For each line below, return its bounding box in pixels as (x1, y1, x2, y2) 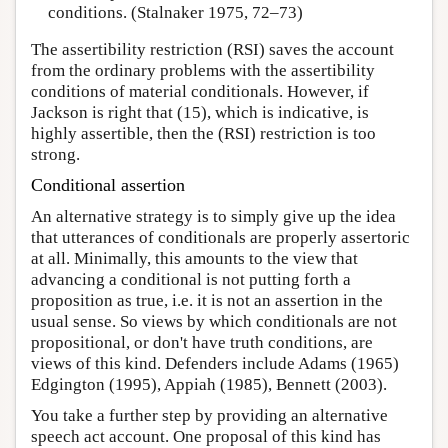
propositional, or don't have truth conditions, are (31, 333, 373, 353)
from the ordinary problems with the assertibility (31, 61, 375, 81)
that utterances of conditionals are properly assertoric (31, 228, 410, 248)
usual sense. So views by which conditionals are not (31, 312, 397, 332)
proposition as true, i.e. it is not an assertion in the (31, 291, 383, 311)
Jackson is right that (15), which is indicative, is (31, 103, 369, 123)
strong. (31, 145, 80, 165)
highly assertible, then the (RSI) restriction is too (31, 124, 376, 144)
